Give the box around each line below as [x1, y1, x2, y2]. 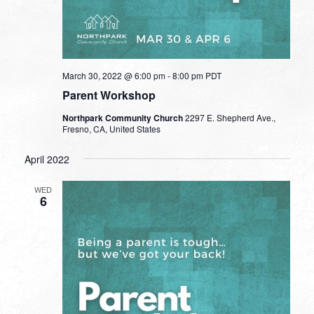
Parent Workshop [62, 86, 156, 103]
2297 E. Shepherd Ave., [184, 111, 275, 123]
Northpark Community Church [62, 111, 185, 124]
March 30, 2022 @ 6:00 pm [62, 69, 165, 81]
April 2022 [24, 151, 69, 166]
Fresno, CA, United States [62, 122, 161, 135]
